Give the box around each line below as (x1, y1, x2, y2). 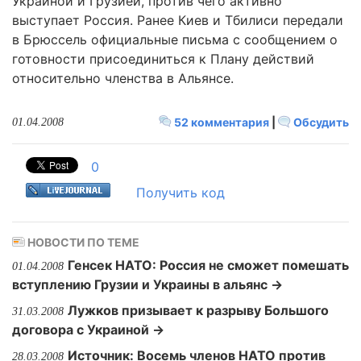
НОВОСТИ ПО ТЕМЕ (25, 235, 139, 249)
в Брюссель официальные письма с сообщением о (12, 31, 338, 48)
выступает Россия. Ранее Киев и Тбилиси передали (12, 12, 343, 28)
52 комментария (172, 115, 272, 129)
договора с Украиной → (12, 322, 164, 338)
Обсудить (291, 115, 349, 129)
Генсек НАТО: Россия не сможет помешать (68, 257, 349, 273)
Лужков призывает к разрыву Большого (68, 302, 329, 318)
